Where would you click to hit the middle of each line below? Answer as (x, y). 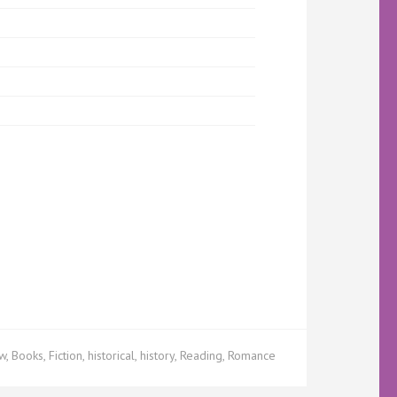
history (157, 355)
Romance (252, 355)
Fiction (66, 355)
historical (111, 355)
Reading (201, 355)
